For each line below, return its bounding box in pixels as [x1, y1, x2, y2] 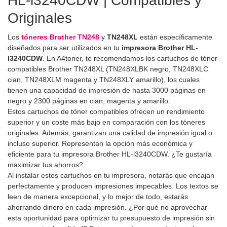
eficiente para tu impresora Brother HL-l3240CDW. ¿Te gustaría [8, 149, 212, 158]
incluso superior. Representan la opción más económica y [8, 139, 193, 147]
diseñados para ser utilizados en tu [8, 43, 122, 52]
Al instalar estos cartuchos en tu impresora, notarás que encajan [8, 171, 214, 179]
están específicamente [138, 32, 212, 41]
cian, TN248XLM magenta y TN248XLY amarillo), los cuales [8, 75, 200, 84]
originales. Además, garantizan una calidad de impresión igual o [8, 128, 212, 137]
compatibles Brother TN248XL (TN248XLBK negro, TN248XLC [8, 64, 208, 73]
